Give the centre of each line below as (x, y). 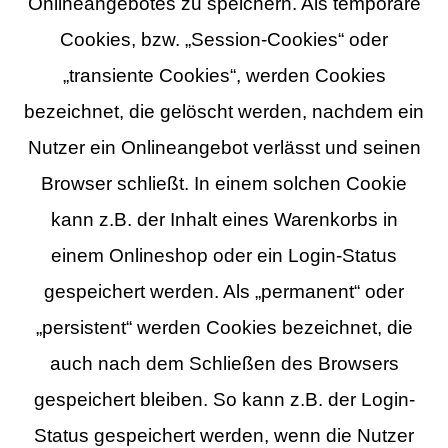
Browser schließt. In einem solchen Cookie (224, 183)
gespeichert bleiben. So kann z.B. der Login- (224, 399)
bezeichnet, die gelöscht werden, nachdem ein (224, 111)
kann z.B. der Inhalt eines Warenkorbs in (224, 219)
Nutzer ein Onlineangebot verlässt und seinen (224, 147)
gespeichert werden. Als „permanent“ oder (224, 291)
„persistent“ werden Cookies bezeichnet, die (224, 327)
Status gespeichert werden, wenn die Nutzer (224, 435)
